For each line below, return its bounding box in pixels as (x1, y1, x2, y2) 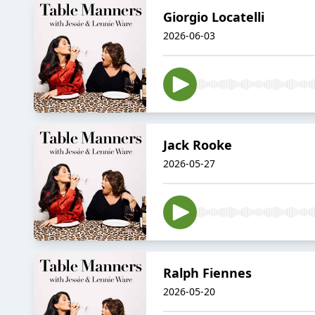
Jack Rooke (163, 136, 232, 153)
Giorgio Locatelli (163, 8, 264, 25)
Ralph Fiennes (163, 264, 252, 281)
